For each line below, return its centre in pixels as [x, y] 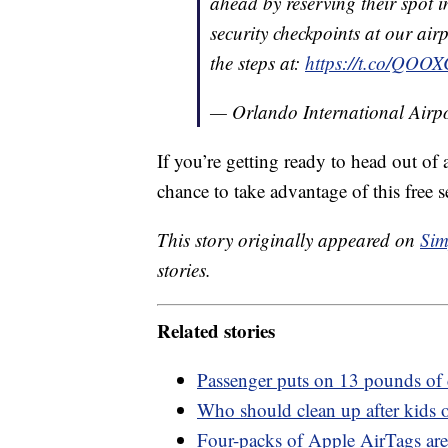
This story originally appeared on [288, 240]
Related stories [216, 330]
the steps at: [257, 63]
